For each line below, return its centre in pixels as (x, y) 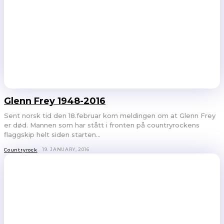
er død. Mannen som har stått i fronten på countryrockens (102, 125)
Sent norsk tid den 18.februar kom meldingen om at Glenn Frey (110, 115)
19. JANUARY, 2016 (66, 149)
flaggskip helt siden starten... (52, 134)
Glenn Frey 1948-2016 (55, 101)
